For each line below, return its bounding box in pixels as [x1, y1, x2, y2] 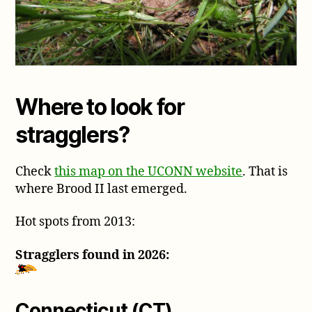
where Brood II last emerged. [15, 180, 188, 197]
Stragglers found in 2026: [15, 247, 170, 263]
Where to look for [15, 93, 185, 120]
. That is [242, 163, 288, 180]
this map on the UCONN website [54, 163, 243, 180]
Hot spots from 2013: [15, 214, 136, 231]
